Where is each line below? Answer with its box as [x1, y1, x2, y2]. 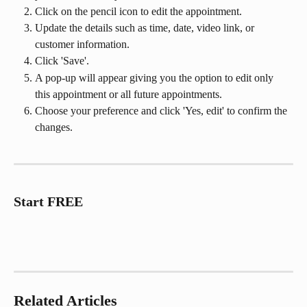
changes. [35, 121, 73, 133]
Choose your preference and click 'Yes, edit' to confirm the [35, 104, 290, 116]
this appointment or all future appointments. [35, 88, 222, 100]
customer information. [35, 38, 130, 51]
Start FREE [14, 194, 83, 210]
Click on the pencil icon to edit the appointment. [35, 5, 242, 17]
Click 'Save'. [35, 55, 89, 67]
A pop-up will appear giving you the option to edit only [35, 71, 276, 84]
